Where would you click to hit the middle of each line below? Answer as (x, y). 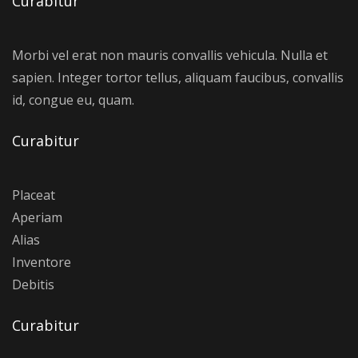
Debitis (33, 284)
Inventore (42, 262)
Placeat (34, 195)
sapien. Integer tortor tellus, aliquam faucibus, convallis (178, 78)
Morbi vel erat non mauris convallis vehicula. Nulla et (170, 55)
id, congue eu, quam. (73, 100)
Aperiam (37, 217)
